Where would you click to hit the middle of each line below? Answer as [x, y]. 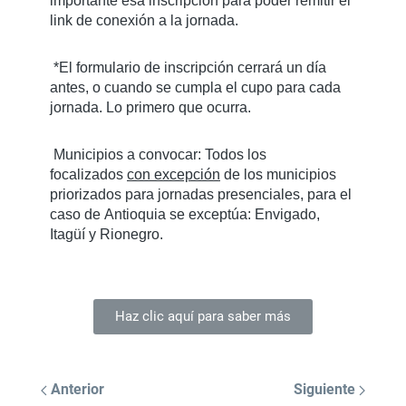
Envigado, [287, 214]
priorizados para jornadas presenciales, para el [201, 194]
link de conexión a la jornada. [144, 20]
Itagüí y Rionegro [105, 234]
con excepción [174, 174]
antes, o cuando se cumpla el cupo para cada [195, 87]
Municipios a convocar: [127, 155]
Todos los [234, 155]
